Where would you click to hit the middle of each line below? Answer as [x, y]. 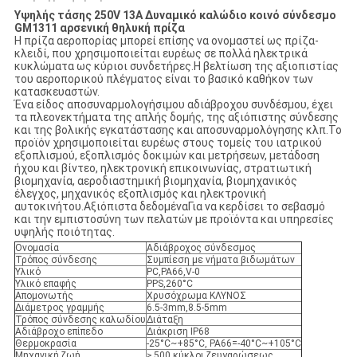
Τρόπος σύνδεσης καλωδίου [80, 320]
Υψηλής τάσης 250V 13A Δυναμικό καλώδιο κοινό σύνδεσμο [175, 16]
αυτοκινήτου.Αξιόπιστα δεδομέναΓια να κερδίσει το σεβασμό [169, 207]
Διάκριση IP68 [178, 332]
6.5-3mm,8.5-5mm [186, 308]
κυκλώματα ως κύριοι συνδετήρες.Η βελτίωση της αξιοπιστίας [176, 67]
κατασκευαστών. [57, 92]
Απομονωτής [44, 296]
